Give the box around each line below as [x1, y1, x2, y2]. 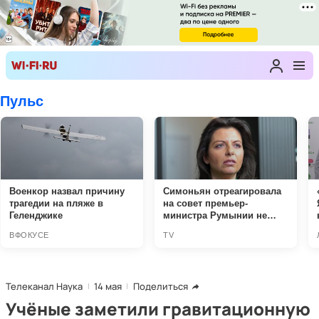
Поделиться [133, 280, 188, 293]
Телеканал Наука [6, 280, 83, 293]
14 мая [94, 280, 122, 293]
